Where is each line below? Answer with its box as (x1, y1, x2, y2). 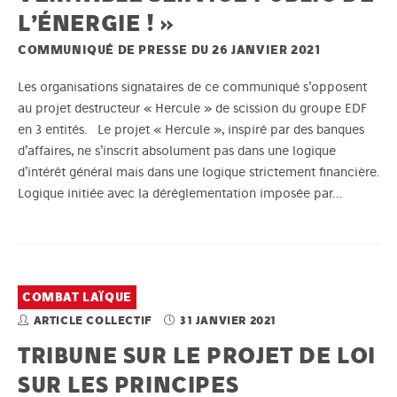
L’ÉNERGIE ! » (18, 9, 175, 37)
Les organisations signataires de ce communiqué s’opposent (18, 79, 367, 96)
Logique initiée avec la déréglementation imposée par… (18, 185, 342, 202)
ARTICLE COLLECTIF (33, 314, 156, 328)
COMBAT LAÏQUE (22, 290, 132, 306)
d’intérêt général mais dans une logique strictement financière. (18, 164, 379, 181)
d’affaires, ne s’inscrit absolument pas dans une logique (18, 143, 336, 160)
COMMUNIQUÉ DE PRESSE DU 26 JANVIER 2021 (18, 43, 321, 58)
